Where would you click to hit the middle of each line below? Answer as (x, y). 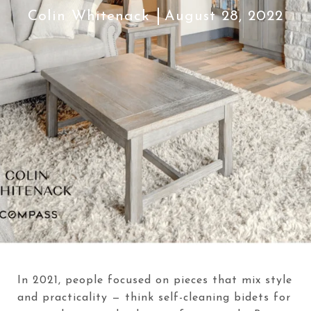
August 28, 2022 (224, 16)
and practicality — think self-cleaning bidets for (154, 298)
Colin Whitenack (89, 16)
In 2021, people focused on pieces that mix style (155, 280)
